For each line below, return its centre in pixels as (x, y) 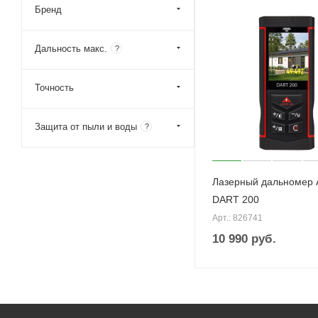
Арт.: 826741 (237, 218)
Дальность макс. (71, 49)
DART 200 (236, 199)
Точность (54, 88)
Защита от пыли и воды (86, 127)
